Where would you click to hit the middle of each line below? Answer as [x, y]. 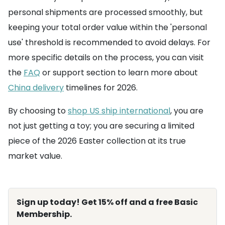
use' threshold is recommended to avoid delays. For [109, 42]
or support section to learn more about [119, 73]
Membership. [44, 214]
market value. [35, 156]
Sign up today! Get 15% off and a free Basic [107, 202]
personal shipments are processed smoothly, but [105, 12]
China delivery [36, 88]
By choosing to [38, 111]
